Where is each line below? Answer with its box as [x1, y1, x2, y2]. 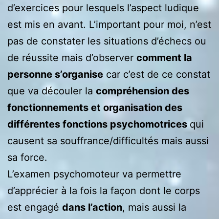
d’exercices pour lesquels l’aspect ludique [7, 1, 199, 14]
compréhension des [96, 85, 189, 97]
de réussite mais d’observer [7, 51, 136, 64]
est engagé [7, 201, 62, 213]
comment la [136, 51, 192, 64]
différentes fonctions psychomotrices [7, 118, 190, 130]
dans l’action [62, 201, 122, 213]
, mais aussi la [122, 201, 186, 213]
